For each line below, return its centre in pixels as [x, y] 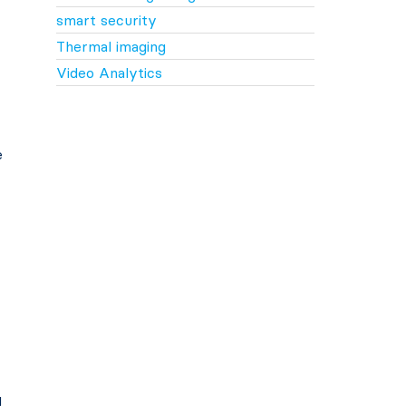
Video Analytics [109, 72]
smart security [106, 19]
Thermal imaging [111, 46]
